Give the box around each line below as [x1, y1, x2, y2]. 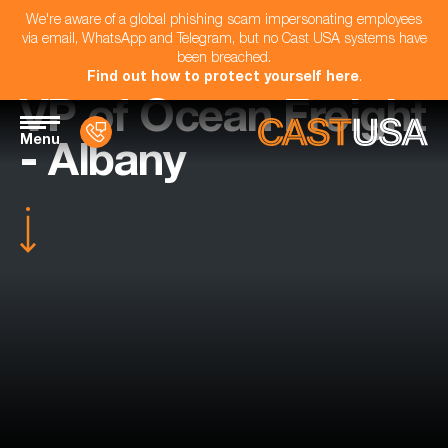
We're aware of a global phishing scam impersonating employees [26, 14, 422, 28]
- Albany [20, 143, 184, 188]
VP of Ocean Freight [20, 99, 426, 144]
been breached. [177, 52, 271, 66]
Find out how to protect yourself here [86, 71, 359, 85]
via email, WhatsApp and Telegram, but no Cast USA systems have [21, 33, 427, 47]
